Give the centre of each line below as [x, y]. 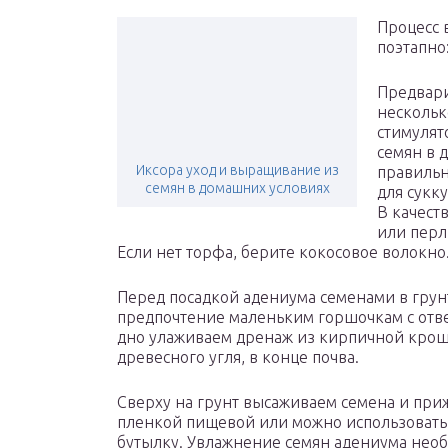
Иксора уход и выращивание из [237, 170]
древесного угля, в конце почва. [238, 357]
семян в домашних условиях [237, 188]
